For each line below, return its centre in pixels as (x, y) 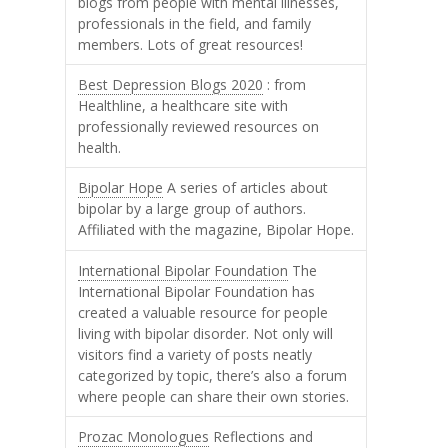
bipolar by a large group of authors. (192, 209)
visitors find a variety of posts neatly (195, 354)
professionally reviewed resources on (199, 127)
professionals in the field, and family (195, 24)
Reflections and (261, 436)
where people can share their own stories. (214, 396)
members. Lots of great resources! (191, 45)
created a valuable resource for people (203, 312)
